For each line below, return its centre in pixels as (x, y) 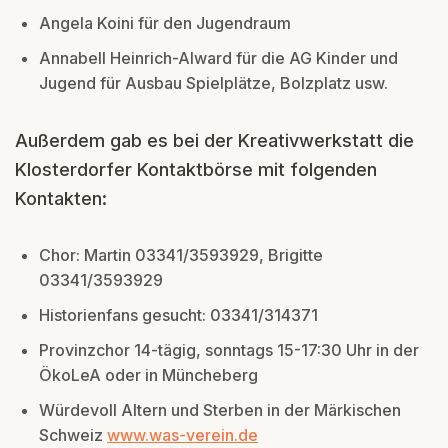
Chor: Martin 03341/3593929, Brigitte (181, 254)
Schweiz (73, 434)
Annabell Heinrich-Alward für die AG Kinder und (218, 57)
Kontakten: (63, 198)
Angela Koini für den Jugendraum (165, 22)
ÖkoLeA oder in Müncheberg (148, 374)
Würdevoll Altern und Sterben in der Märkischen (220, 409)
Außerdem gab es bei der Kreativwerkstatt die (214, 140)
